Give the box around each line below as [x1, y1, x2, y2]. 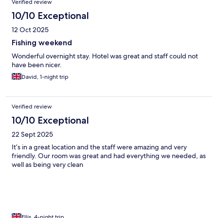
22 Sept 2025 [12, 130, 53, 139]
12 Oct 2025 [12, 25, 49, 35]
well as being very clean [12, 160, 83, 169]
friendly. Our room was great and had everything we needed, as [12, 151, 206, 161]
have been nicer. [12, 60, 62, 70]
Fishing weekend [12, 38, 72, 48]
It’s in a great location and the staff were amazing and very [12, 143, 187, 152]
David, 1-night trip [21, 73, 69, 81]
